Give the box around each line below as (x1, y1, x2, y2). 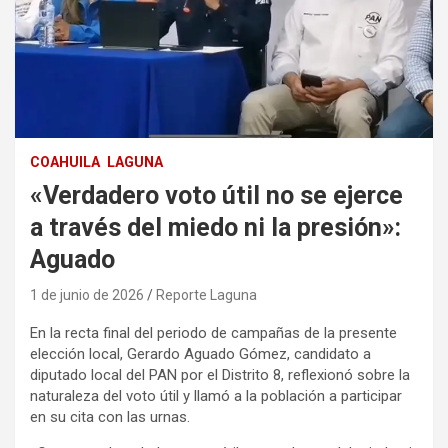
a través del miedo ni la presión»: (30, 212, 401, 242)
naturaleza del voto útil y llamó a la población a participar (30, 386, 402, 405)
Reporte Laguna (156, 286, 257, 303)
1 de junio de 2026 (30, 286, 144, 303)
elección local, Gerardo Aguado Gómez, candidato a (30, 344, 371, 363)
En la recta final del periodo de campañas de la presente (30, 323, 397, 342)
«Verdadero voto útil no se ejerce (30, 180, 403, 210)
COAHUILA (30, 153, 100, 170)
